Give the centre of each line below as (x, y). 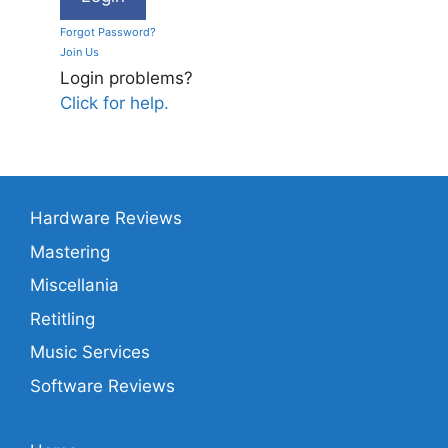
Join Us (79, 52)
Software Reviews (102, 385)
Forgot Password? (108, 32)
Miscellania (74, 285)
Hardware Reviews (106, 218)
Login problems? (126, 78)
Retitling (62, 318)
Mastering (70, 251)
